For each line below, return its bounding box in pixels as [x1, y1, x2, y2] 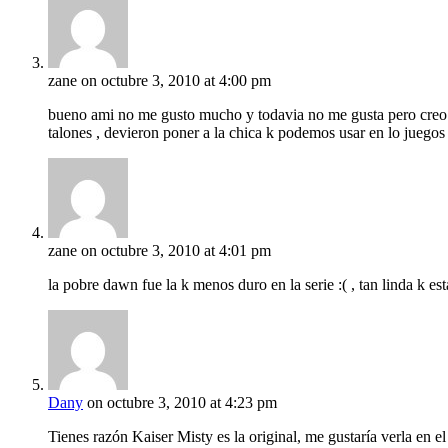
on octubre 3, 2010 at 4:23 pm [87, 394, 277, 412]
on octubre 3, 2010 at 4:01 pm [81, 242, 271, 260]
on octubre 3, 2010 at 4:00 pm [81, 72, 271, 90]
